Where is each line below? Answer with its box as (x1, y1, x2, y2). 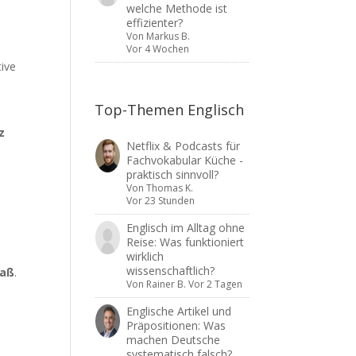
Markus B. (145, 29, 190, 43)
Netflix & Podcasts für (126, 138, 240, 153)
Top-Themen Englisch (95, 100, 245, 119)
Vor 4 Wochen (126, 42, 189, 56)
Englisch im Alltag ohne (126, 220, 245, 235)
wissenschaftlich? (126, 263, 215, 278)
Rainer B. (145, 277, 186, 291)
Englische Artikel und (126, 304, 231, 319)
